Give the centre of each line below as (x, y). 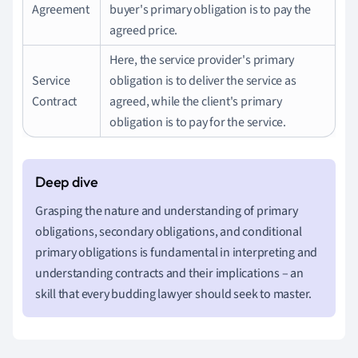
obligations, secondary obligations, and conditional (169, 231)
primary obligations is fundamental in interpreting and (177, 252)
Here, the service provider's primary (202, 60)
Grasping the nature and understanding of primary (167, 211)
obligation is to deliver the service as (203, 80)
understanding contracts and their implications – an (169, 273)
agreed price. (144, 30)
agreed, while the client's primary (196, 101)
